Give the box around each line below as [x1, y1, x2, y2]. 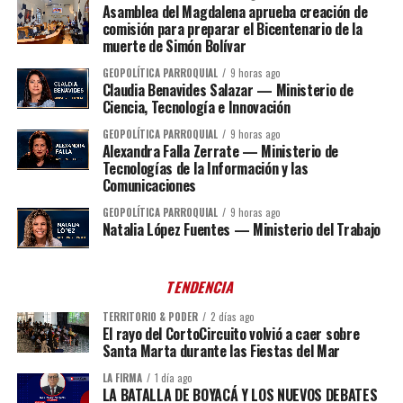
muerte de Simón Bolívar [102, 35, 246, 58]
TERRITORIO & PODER [102, 309, 198, 325]
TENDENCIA [165, 276, 238, 299]
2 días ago [210, 309, 255, 325]
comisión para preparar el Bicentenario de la [102, 18, 363, 40]
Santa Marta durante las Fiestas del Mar [102, 340, 341, 363]
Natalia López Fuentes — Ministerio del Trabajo [102, 219, 381, 241]
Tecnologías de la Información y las [102, 157, 309, 180]
